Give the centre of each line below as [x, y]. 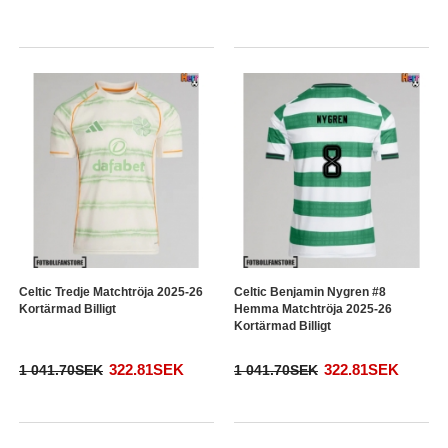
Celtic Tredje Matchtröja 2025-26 [111, 292]
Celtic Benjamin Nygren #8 [310, 292]
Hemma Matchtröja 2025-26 [313, 309]
